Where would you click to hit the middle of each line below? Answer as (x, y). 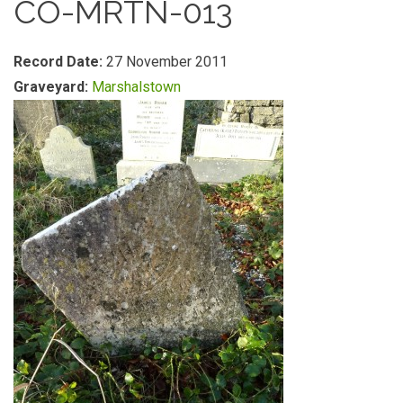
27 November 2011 (167, 62)
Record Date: (60, 62)
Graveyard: (53, 87)
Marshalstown (136, 87)
